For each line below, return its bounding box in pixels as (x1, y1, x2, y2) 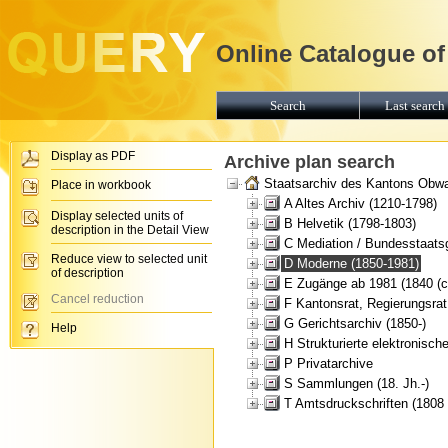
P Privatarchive (284, 355, 373, 371)
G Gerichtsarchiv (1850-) (284, 315, 426, 331)
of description (51, 266, 124, 280)
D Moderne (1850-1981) (284, 255, 419, 271)
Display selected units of (51, 209, 183, 223)
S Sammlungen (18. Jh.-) (284, 375, 429, 391)
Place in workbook (51, 178, 151, 192)
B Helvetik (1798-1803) (284, 215, 416, 231)
